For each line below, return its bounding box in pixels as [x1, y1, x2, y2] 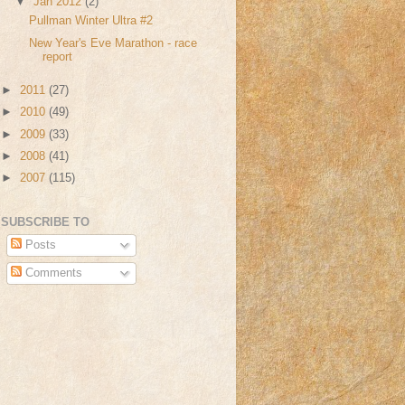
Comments [22, 267, 83, 280]
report [42, 50, 73, 63]
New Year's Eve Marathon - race [29, 36, 198, 50]
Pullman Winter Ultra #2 [29, 14, 154, 28]
